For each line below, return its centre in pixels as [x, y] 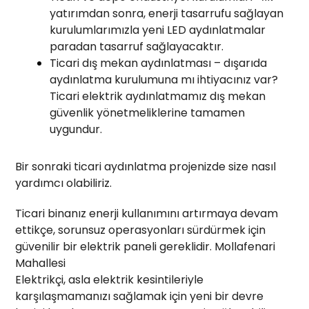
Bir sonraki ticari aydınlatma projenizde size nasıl [146, 166]
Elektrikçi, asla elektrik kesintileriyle [110, 279]
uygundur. [76, 129]
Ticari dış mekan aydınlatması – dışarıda [159, 63]
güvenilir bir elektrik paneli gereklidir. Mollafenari [146, 246]
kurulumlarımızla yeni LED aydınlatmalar [158, 30]
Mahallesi [41, 263]
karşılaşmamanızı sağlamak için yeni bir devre [140, 296]
